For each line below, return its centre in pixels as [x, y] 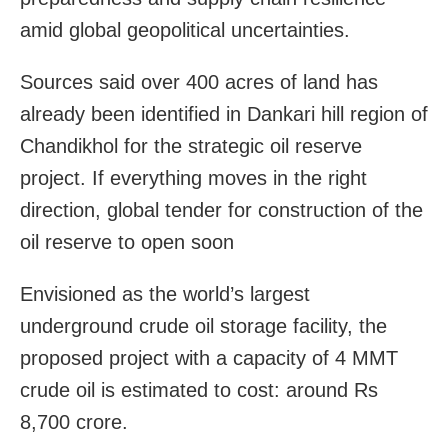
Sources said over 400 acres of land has [199, 81]
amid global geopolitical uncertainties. [185, 29]
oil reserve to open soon [127, 241]
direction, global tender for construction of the [221, 209]
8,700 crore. [74, 421]
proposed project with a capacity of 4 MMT [209, 357]
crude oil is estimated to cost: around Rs [199, 389]
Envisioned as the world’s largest [165, 293]
